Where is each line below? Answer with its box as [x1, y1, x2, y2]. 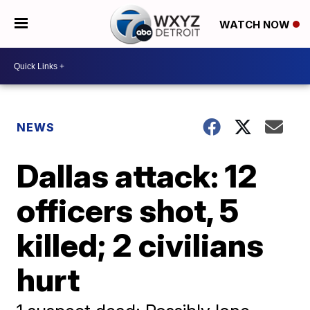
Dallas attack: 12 [17, 156, 258, 195]
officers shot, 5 [17, 191, 239, 230]
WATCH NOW [219, 17, 293, 31]
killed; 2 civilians [17, 226, 264, 264]
